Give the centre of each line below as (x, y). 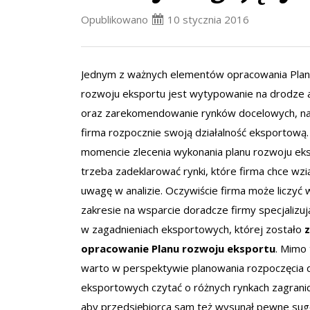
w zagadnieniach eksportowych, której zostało (193, 229)
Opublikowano (116, 19)
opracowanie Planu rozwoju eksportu (178, 248)
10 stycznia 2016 (208, 19)
